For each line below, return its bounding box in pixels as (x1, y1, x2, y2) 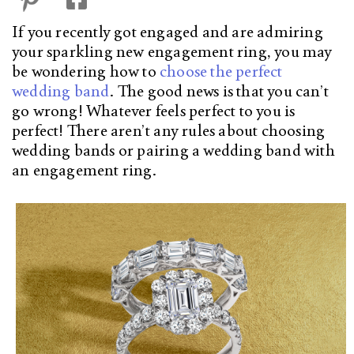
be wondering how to (12, 61, 160, 82)
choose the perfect (160, 61, 283, 82)
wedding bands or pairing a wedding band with (12, 140, 335, 161)
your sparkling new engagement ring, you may (12, 41, 333, 62)
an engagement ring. (12, 160, 156, 181)
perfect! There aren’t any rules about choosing (12, 120, 326, 141)
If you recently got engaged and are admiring (12, 21, 323, 43)
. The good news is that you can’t (109, 81, 330, 102)
